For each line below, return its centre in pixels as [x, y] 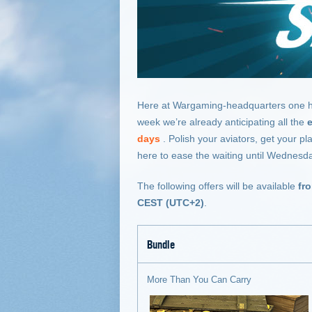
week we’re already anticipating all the [222, 122]
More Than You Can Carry [199, 280]
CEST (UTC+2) [171, 203]
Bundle [161, 244]
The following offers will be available [218, 186]
